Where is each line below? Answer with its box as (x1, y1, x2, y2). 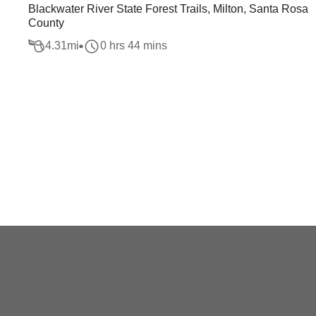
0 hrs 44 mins (100, 39, 167, 52)
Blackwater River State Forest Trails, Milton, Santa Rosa (28, 3, 308, 15)
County (28, 17, 64, 29)
